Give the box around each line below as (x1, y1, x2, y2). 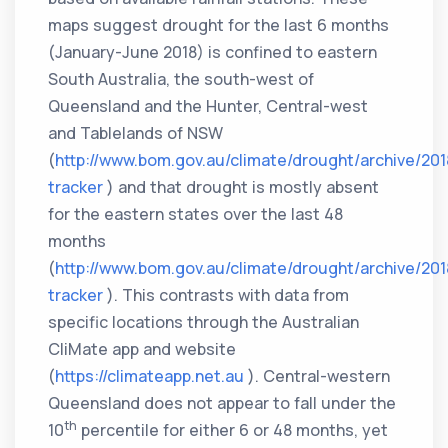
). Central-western (244, 365, 391, 388)
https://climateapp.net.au (55, 365, 245, 388)
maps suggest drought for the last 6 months (48, 14, 390, 37)
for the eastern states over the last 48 (48, 203, 344, 226)
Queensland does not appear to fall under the (48, 392, 397, 415)
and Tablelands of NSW (48, 122, 224, 145)
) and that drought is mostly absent (103, 176, 380, 199)
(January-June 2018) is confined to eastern (48, 41, 378, 64)
